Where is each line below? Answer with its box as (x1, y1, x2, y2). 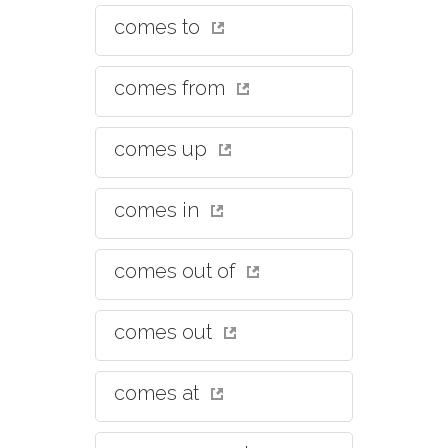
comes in (114, 198, 204, 222)
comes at (114, 381, 204, 405)
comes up (114, 137, 212, 161)
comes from (114, 76, 230, 100)
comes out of (114, 259, 240, 283)
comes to (114, 15, 205, 39)
